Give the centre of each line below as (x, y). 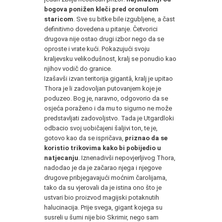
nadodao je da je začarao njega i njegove (103, 167)
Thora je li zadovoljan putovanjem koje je (103, 88)
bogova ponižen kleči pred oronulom (101, 9)
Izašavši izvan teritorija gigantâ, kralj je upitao (109, 78)
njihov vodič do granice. (78, 68)
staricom (59, 19)
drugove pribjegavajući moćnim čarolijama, (106, 177)
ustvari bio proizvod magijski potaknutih (102, 197)
